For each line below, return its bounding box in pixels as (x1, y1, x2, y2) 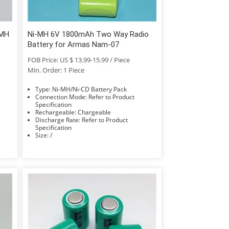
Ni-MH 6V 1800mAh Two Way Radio (27, 29, 149, 39)
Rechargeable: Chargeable (77, 107, 111, 117)
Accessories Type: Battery (87, 138, 109, 147)
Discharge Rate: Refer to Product (35, 115, 82, 124)
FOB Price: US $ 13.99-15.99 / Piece (27, 55, 130, 64)
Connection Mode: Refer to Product (35, 92, 88, 101)
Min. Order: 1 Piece (27, 65, 84, 75)
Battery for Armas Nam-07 (27, 39, 119, 49)
